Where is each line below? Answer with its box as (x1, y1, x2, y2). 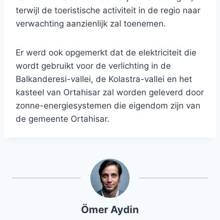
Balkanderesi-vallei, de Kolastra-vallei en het (16, 74, 192, 84)
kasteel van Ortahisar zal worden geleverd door (16, 87, 204, 98)
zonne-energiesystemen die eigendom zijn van (16, 101, 200, 111)
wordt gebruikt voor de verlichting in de (16, 61, 171, 71)
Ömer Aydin (81, 203, 139, 216)
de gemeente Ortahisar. (16, 114, 110, 124)
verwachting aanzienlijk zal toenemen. (16, 19, 166, 29)
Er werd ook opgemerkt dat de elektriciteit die (16, 48, 196, 58)
